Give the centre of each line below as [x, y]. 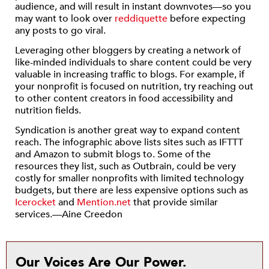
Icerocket [35, 203]
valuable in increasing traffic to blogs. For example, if [130, 74]
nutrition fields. [48, 110]
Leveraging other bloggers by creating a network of [128, 50]
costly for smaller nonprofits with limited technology [129, 179]
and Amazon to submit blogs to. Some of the [113, 155]
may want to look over [65, 18]
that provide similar [174, 203]
